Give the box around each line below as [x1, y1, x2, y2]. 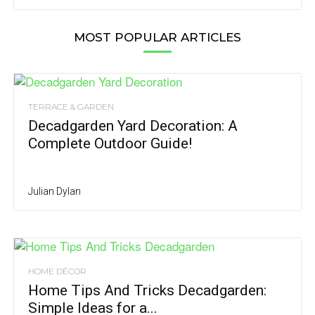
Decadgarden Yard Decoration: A [28, 117, 238, 135]
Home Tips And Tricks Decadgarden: [28, 282, 266, 300]
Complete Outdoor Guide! [28, 135, 192, 153]
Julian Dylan [28, 186, 81, 198]
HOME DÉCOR [28, 266, 86, 277]
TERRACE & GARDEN [28, 101, 114, 112]
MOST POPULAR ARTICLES [74, 30, 241, 45]
